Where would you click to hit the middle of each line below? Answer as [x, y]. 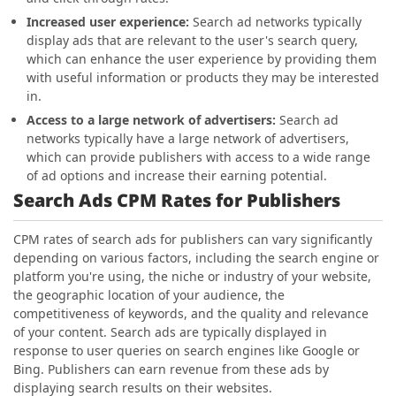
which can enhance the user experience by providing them [202, 59]
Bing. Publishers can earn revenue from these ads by [171, 369]
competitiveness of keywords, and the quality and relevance [191, 314]
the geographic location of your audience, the [149, 295]
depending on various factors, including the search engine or [196, 258]
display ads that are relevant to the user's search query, [192, 41]
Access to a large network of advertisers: [153, 120]
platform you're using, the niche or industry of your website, [192, 277]
